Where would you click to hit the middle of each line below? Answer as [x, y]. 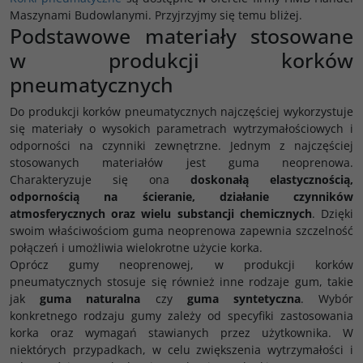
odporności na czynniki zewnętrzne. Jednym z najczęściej [181, 145]
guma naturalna [90, 299]
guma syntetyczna [243, 299]
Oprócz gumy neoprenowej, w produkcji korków [181, 265]
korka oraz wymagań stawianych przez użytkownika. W [181, 333]
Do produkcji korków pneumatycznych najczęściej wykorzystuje [181, 111]
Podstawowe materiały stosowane [181, 36]
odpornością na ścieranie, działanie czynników [181, 196]
